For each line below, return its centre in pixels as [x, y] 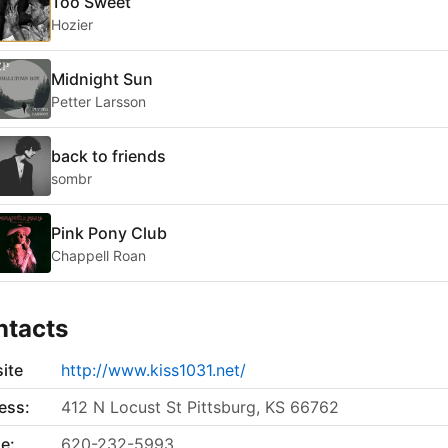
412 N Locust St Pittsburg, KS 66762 [200, 407]
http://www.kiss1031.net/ [153, 370]
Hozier [72, 24]
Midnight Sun [102, 78]
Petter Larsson [98, 101]
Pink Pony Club [109, 232]
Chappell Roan [98, 255]
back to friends [108, 155]
